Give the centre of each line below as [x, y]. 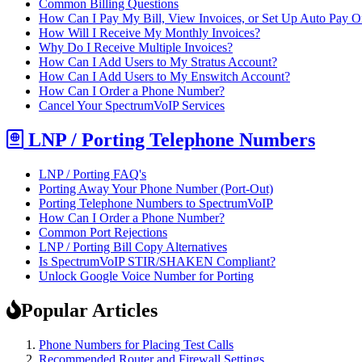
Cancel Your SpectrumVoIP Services [132, 105]
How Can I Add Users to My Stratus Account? [158, 61]
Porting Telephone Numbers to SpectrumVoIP [156, 203]
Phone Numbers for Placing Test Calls [136, 344]
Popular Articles [89, 310]
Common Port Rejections [103, 232]
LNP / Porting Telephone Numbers [169, 139]
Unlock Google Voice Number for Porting [146, 276]
